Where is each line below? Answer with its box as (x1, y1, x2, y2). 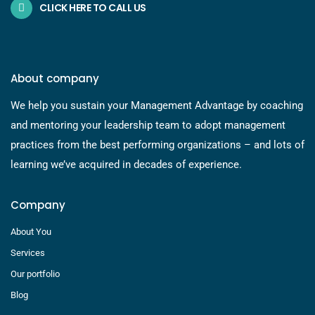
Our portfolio (11, 269, 60, 280)
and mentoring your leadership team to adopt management (11, 119, 285, 132)
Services (11, 247, 45, 259)
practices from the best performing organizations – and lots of (11, 139, 304, 152)
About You (11, 226, 51, 238)
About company (11, 71, 99, 86)
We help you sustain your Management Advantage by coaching (11, 99, 303, 112)
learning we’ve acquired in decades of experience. (11, 158, 242, 172)
